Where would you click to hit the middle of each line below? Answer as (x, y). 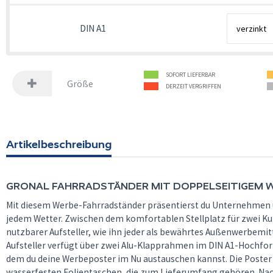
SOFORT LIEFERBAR (191, 75)
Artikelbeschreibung (59, 144)
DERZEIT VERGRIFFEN (194, 86)
